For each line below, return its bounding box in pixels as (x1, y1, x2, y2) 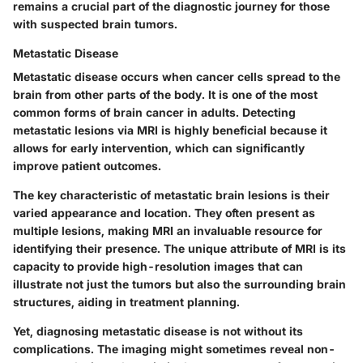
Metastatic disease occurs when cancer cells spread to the (13, 70, 340, 84)
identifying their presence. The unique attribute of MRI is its (13, 241, 346, 256)
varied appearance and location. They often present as (13, 206, 315, 220)
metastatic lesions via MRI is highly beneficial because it (13, 123, 327, 138)
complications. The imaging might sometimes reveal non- (13, 342, 335, 357)
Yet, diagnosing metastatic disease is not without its (13, 324, 303, 339)
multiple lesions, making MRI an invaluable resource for (13, 224, 322, 238)
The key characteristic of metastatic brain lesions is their (13, 188, 330, 203)
